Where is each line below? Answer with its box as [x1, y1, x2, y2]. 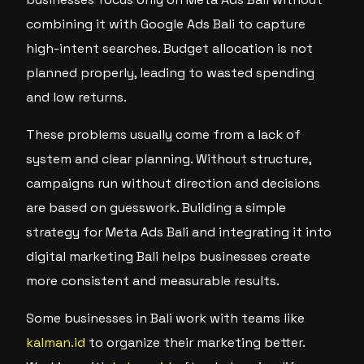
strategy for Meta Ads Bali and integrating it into [26, 223, 332, 240]
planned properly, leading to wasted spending [26, 64, 315, 81]
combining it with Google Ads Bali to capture [26, 15, 306, 32]
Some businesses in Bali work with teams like [26, 310, 305, 327]
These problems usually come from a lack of [26, 126, 301, 143]
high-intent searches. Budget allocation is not [26, 40, 314, 57]
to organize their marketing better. [85, 334, 305, 351]
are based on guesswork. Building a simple [26, 199, 287, 216]
